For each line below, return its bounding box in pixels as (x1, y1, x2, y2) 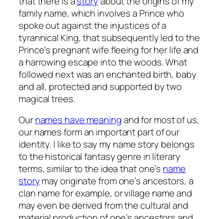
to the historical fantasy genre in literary (19, 150, 180, 163)
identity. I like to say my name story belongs (19, 138, 195, 151)
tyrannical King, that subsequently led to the (19, 31, 200, 44)
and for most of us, (121, 113, 199, 127)
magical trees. (19, 92, 75, 105)
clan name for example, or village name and (19, 187, 192, 200)
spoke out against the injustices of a (19, 19, 167, 32)
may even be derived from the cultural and (19, 199, 188, 212)
